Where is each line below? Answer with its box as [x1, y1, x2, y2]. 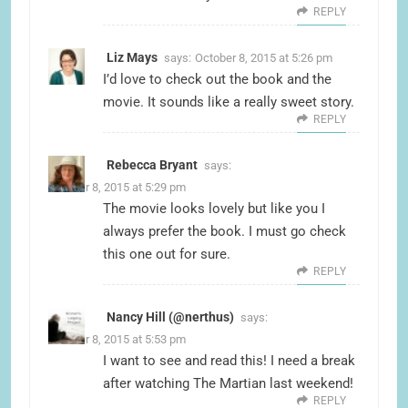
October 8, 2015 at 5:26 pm [195, 51, 332, 66]
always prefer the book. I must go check [103, 223, 346, 240]
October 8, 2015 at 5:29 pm [48, 180, 186, 195]
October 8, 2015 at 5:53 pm [48, 332, 186, 347]
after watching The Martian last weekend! [103, 375, 353, 393]
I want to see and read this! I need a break [103, 352, 355, 370]
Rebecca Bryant [107, 158, 198, 173]
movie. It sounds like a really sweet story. [103, 94, 354, 111]
